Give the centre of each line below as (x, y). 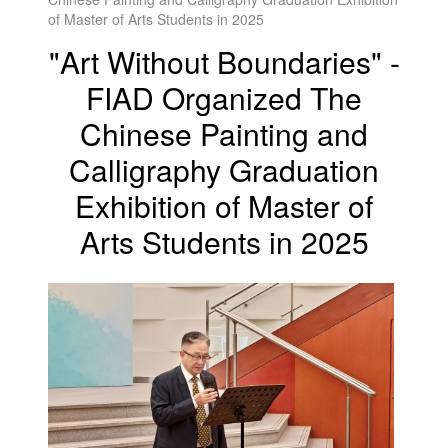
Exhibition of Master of (224, 205)
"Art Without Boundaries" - (224, 61)
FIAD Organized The (224, 97)
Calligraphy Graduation (224, 169)
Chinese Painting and (224, 133)
